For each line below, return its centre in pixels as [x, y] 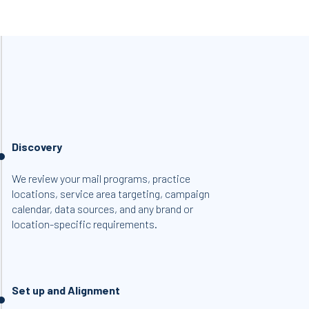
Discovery [37, 147]
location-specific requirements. [85, 224]
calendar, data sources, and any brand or [103, 209]
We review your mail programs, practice [101, 178]
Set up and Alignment [66, 290]
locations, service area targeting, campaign [111, 193]
